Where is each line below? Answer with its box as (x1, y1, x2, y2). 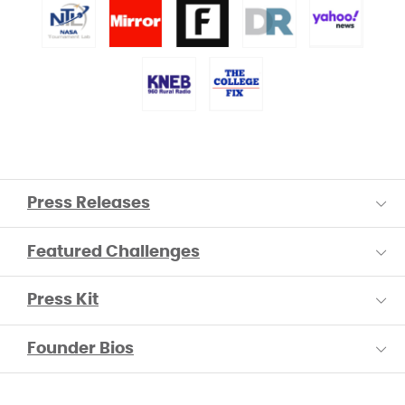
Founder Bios (27, 340, 134, 357)
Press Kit (27, 292, 99, 309)
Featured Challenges (27, 243, 200, 260)
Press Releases (27, 194, 150, 212)
